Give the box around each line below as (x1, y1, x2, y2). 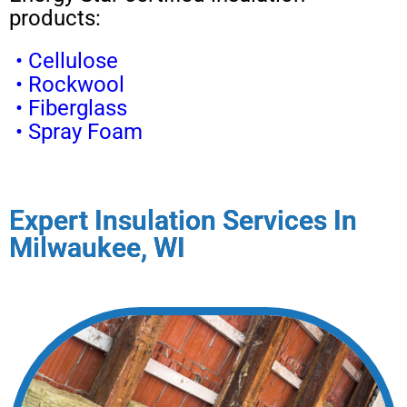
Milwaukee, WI (9, 231, 185, 263)
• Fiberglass (15, 94, 127, 121)
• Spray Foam (15, 118, 143, 144)
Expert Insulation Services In (9, 203, 357, 236)
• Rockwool (15, 71, 124, 97)
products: (9, 5, 106, 32)
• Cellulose (15, 47, 118, 74)
